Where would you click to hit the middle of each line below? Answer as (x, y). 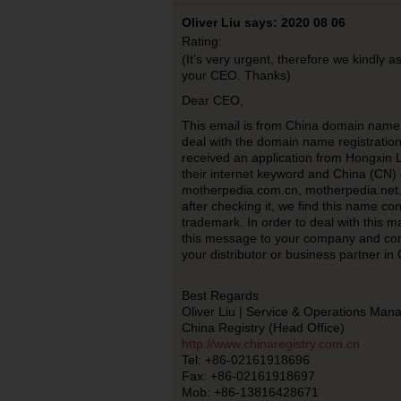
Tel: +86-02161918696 (245, 360)
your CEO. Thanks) (236, 75)
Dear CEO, (212, 100)
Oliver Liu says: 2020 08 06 (263, 22)
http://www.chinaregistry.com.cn (270, 344)
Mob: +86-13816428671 (250, 392)
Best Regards (220, 295)
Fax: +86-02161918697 (248, 376)
